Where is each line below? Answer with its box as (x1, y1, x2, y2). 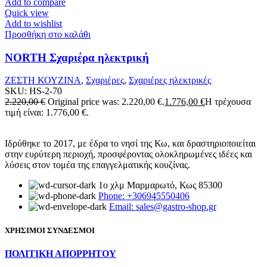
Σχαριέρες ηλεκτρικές (129, 75, 211, 86)
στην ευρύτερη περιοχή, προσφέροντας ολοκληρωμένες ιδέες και (5, 149, 252, 160)
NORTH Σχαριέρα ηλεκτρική (5, 51, 149, 64)
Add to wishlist (5, 18, 62, 29)
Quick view (5, 7, 49, 18)
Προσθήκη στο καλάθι (5, 29, 91, 39)
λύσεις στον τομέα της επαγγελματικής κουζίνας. (5, 160, 190, 170)
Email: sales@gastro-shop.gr (109, 201, 216, 212)
